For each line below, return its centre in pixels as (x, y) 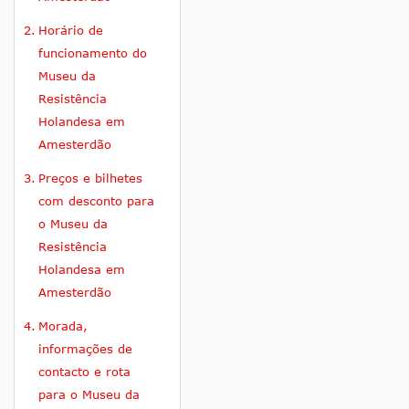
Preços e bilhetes (90, 178)
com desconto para (96, 201)
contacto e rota (84, 372)
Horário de (70, 31)
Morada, (63, 326)
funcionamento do (92, 53)
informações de (85, 349)
